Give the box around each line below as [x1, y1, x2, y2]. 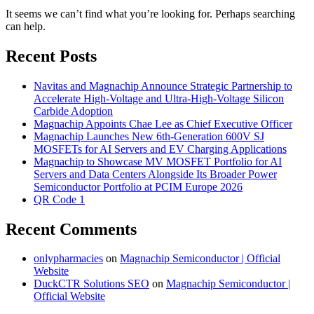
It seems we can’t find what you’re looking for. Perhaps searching [6, 7, 295, 20]
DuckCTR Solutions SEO [34, 278, 149, 290]
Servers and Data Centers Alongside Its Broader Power [34, 168, 277, 180]
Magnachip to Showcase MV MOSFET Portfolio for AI [34, 155, 282, 168]
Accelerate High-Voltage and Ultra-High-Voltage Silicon [34, 92, 284, 104]
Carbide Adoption [34, 104, 113, 117]
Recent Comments [6, 219, 137, 238]
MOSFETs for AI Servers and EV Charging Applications [34, 142, 287, 155]
